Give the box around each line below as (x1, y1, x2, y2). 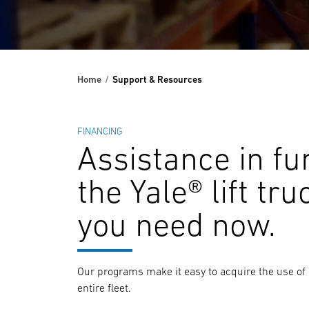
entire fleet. (77, 281, 132, 294)
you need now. (77, 206, 277, 243)
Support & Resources (112, 74, 202, 85)
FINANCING (77, 126, 123, 137)
